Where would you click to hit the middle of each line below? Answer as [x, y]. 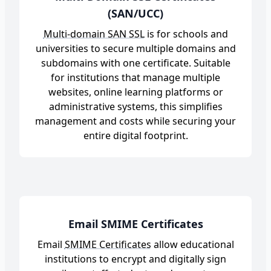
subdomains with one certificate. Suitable [135, 63]
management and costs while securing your [135, 121]
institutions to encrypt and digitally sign [135, 259]
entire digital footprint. [135, 135]
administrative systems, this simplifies [135, 106]
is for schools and [186, 34]
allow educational [192, 244]
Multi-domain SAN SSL [94, 34]
